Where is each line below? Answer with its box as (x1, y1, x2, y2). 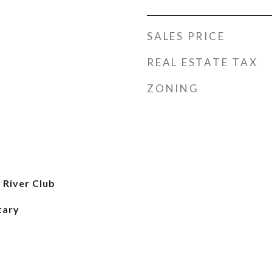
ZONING (147, 82, 199, 95)
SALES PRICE (147, 30, 225, 42)
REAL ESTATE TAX (147, 56, 258, 69)
